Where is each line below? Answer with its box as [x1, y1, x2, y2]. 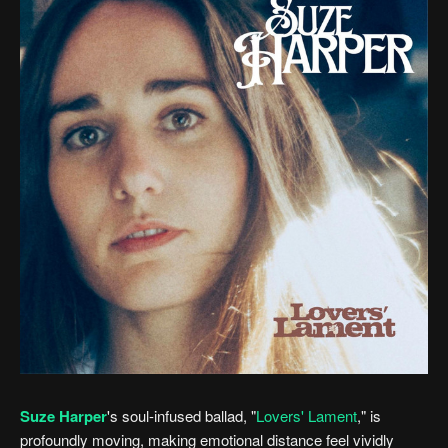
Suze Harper [20, 404, 107, 427]
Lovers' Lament [256, 404, 357, 426]
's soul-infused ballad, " [107, 404, 256, 426]
